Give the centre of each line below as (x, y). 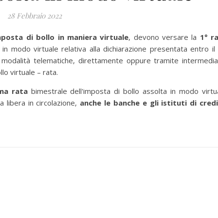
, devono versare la (164, 37)
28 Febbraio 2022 (34, 16)
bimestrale (49, 91)
